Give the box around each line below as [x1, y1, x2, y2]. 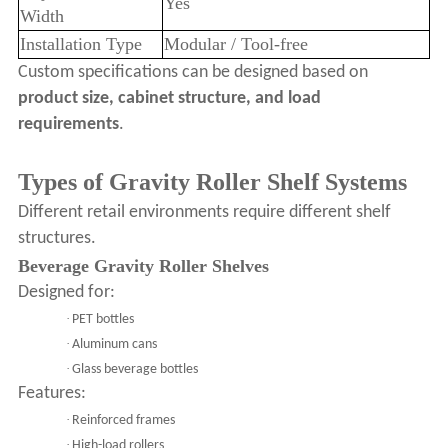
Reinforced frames [71, 413, 175, 429]
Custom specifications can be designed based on [17, 63, 368, 83]
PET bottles [71, 312, 134, 328]
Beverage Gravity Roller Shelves [17, 256, 269, 277]
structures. [17, 229, 96, 249]
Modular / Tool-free [163, 34, 308, 55]
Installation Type [19, 34, 142, 55]
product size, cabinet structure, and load [17, 89, 321, 109]
